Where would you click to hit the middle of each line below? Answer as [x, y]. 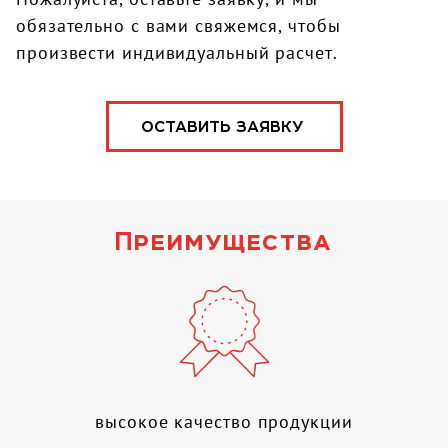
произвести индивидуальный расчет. [177, 53]
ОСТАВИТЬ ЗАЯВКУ [222, 126]
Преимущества [224, 240]
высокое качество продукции [224, 421]
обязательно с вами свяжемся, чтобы [178, 26]
